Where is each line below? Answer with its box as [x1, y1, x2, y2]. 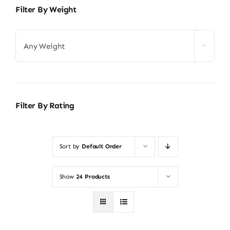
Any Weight [23, 41, 66, 51]
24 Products [75, 172, 110, 180]
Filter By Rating [15, 100, 74, 110]
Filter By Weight [15, 4, 76, 14]
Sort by [59, 142, 82, 150]
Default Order [82, 142, 122, 150]
